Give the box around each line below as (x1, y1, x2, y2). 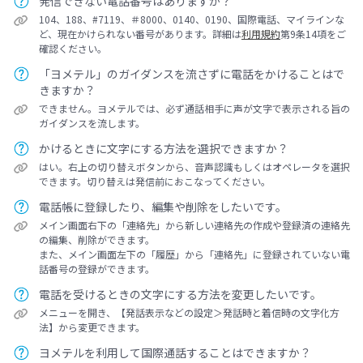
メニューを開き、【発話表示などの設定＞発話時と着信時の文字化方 (39, 305, 340, 319)
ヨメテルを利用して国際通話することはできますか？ (39, 344, 311, 361)
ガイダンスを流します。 (39, 116, 145, 130)
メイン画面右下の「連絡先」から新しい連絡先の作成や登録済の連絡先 (39, 218, 350, 232)
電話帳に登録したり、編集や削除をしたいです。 (39, 199, 287, 215)
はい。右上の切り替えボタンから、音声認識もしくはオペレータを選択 (39, 160, 350, 173)
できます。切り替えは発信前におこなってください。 (39, 174, 271, 188)
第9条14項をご (280, 27, 346, 41)
